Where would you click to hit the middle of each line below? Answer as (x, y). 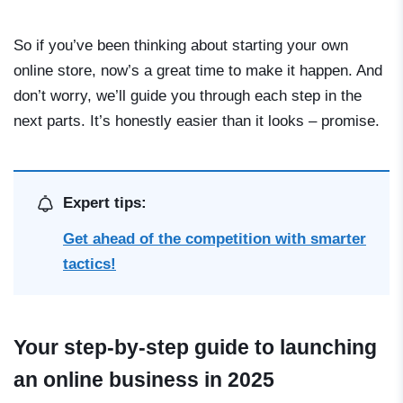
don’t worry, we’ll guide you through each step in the (188, 95)
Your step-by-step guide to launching (195, 347)
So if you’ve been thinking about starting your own (181, 45)
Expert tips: (105, 202)
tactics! (90, 264)
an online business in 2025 (144, 379)
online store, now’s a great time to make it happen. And (198, 70)
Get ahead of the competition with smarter (215, 238)
